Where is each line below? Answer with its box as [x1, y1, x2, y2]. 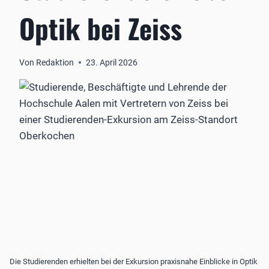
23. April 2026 [86, 57, 138, 67]
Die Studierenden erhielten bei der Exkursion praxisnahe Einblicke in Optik [10, 257, 258, 267]
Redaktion [36, 57, 74, 67]
